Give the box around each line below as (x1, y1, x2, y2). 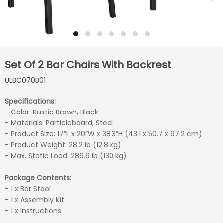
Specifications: (5, 96, 56, 106)
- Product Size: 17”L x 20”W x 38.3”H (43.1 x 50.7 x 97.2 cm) (5, 129, 202, 139)
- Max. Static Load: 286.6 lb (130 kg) (5, 151, 127, 161)
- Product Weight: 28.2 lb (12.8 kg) (5, 140, 121, 150)
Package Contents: (5, 173, 71, 183)
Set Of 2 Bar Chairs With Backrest (5, 58, 171, 72)
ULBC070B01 (5, 75, 46, 85)
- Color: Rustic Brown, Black (5, 107, 98, 117)
